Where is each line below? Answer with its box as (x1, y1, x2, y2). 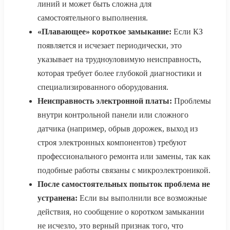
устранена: (37, 194, 78, 203)
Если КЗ (171, 27, 203, 36)
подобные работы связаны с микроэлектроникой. (37, 166, 210, 175)
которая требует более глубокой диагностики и (37, 69, 202, 78)
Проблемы (172, 97, 211, 106)
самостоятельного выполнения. (37, 13, 148, 23)
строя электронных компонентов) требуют (37, 138, 186, 147)
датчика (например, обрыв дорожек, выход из (37, 124, 198, 133)
